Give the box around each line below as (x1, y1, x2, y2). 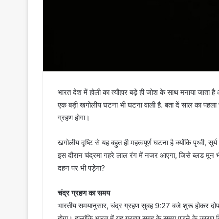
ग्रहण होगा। (58, 113, 90, 123)
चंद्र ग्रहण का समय (58, 188, 110, 198)
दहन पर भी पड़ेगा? (58, 163, 105, 173)
